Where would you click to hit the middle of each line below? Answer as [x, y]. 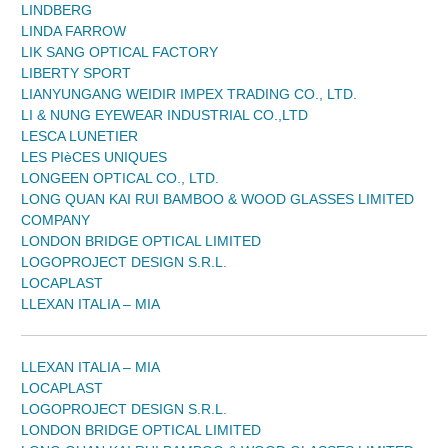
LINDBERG [56, 10]
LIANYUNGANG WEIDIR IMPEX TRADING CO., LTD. [189, 94]
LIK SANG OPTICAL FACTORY [119, 52]
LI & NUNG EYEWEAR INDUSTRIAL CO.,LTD [164, 115]
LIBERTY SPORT [76, 73]
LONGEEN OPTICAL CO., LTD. [120, 178]
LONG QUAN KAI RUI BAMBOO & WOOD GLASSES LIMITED [217, 199]
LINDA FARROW [73, 31]
